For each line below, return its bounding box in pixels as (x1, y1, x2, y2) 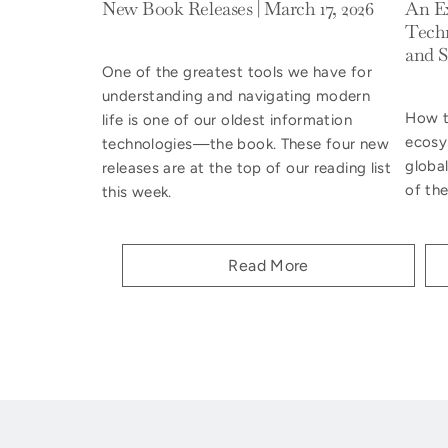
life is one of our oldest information (102, 111, 352, 130)
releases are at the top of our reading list (102, 159, 392, 178)
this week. (102, 183, 172, 202)
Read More (228, 256, 309, 276)
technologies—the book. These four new (102, 135, 389, 154)
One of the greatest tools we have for (102, 63, 372, 82)
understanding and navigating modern (102, 87, 371, 106)
